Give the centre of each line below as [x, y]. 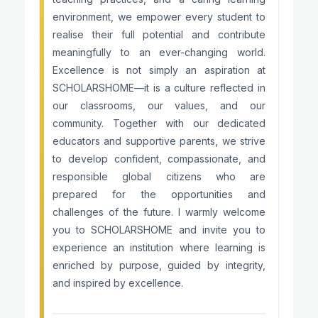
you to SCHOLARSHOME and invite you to [159, 230]
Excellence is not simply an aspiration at [159, 70]
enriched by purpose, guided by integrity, [159, 265]
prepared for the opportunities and [159, 194]
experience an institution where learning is [159, 247]
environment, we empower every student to [159, 17]
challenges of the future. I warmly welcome [159, 212]
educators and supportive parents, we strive [159, 141]
